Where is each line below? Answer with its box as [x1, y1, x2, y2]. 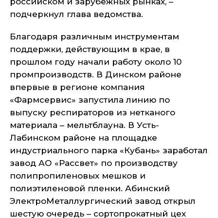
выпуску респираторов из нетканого [10, 108, 175, 117]
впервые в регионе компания [10, 82, 145, 92]
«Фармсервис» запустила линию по [10, 95, 170, 105]
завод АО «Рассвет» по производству [10, 158, 178, 168]
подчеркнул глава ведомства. [10, 9, 143, 19]
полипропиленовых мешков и [10, 171, 145, 181]
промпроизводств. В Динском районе [10, 70, 182, 79]
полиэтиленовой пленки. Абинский [10, 183, 170, 193]
